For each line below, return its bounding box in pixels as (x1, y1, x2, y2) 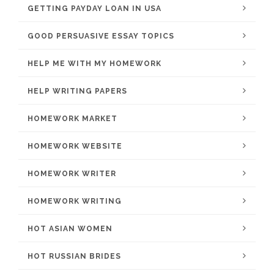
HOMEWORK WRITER (28, 169, 116, 178)
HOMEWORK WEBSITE (28, 142, 122, 150)
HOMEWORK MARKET (28, 114, 117, 123)
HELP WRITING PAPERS (28, 87, 127, 95)
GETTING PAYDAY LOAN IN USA (28, 4, 161, 13)
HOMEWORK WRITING (28, 197, 122, 206)
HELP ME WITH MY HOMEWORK (28, 59, 161, 68)
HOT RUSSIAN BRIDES (28, 252, 121, 261)
